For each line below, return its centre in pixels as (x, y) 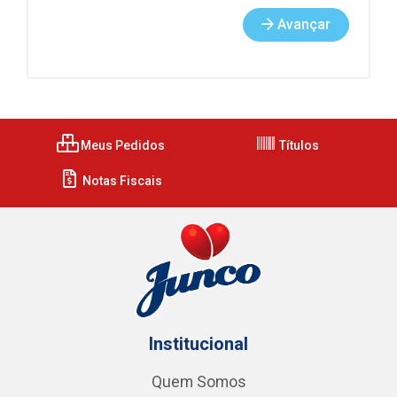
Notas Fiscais (121, 181)
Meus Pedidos (121, 145)
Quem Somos (198, 382)
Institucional (198, 344)
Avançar (302, 24)
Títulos (297, 145)
